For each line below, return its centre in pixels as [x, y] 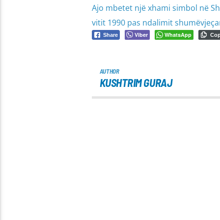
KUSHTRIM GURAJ [136, 82]
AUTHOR [109, 71]
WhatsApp [178, 35]
